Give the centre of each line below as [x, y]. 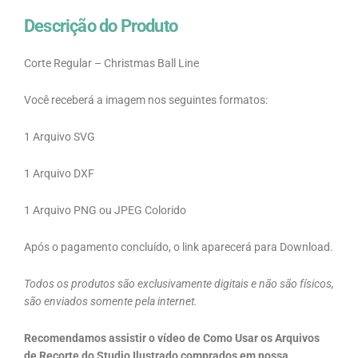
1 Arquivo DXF [59, 174]
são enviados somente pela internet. [111, 301]
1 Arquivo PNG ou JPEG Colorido [105, 210]
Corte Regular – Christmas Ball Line [111, 64]
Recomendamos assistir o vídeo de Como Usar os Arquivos [172, 338]
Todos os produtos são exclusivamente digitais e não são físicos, [179, 283]
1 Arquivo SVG [60, 137]
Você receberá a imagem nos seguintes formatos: [146, 100]
